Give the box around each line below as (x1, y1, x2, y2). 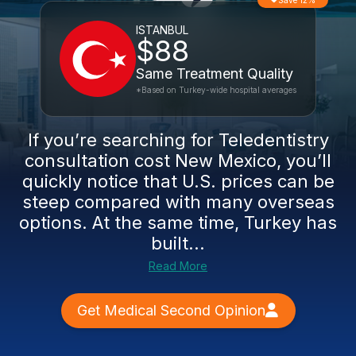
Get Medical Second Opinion (76, 302, 265, 319)
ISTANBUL (136, 23, 188, 37)
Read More (149, 259, 207, 273)
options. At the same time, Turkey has (19, 212, 337, 233)
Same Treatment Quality (136, 65, 293, 82)
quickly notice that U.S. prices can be (21, 171, 335, 192)
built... (151, 233, 205, 253)
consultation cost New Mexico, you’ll (25, 150, 331, 171)
